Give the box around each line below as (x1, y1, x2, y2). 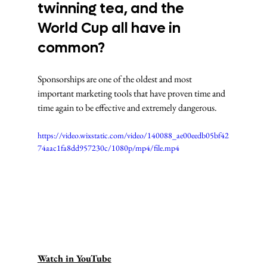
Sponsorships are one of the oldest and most (37, 73, 194, 85)
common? (37, 39, 108, 57)
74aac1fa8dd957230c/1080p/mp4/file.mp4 (37, 142, 179, 153)
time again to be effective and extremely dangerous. (37, 101, 217, 114)
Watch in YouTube (37, 252, 111, 265)
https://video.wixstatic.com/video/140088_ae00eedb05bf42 (37, 130, 229, 141)
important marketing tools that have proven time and (37, 87, 227, 100)
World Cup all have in (37, 19, 184, 38)
